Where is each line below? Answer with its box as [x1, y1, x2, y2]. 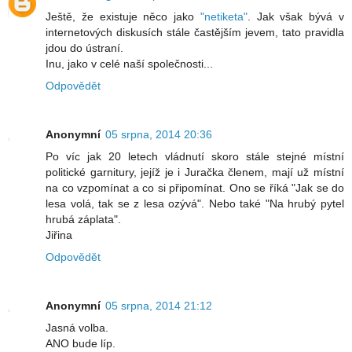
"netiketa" [200, 10, 247, 24]
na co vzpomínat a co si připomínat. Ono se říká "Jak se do [46, 181, 344, 195]
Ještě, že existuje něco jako [46, 10, 200, 24]
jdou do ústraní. [46, 42, 123, 55]
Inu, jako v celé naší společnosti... [46, 57, 213, 71]
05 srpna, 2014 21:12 [105, 299, 212, 313]
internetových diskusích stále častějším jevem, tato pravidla [46, 26, 344, 39]
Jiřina [46, 229, 72, 242]
